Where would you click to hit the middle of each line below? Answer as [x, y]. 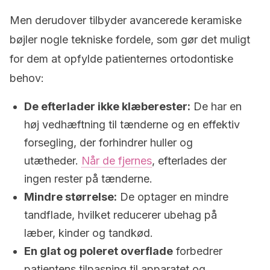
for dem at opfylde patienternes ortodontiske [121, 59]
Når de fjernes [117, 161]
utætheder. [53, 161]
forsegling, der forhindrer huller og [108, 143]
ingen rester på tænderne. [88, 179]
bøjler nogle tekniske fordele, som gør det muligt [130, 39]
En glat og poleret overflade [99, 251]
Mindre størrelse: [71, 197]
